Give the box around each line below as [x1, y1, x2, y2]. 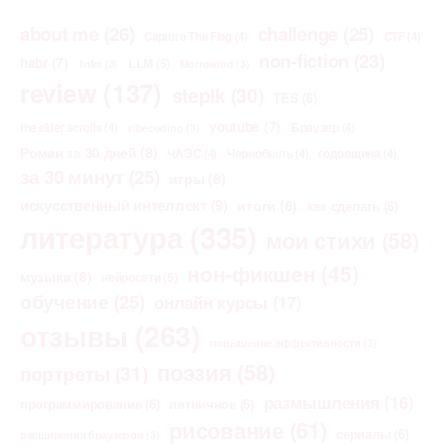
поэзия [157, 355, 232, 388]
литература [20, 215, 183, 258]
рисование [169, 413, 284, 446]
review [20, 73, 97, 111]
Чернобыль [226, 144, 293, 162]
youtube [209, 116, 261, 136]
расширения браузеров [20, 426, 144, 442]
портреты [20, 358, 110, 387]
